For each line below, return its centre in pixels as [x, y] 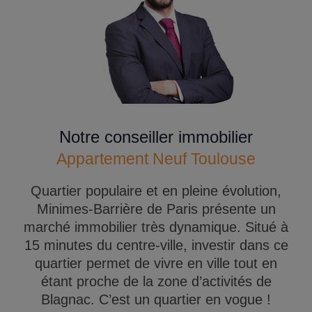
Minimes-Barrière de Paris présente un [156, 209]
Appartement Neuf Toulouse [156, 159]
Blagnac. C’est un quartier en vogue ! [156, 300]
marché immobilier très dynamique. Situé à [156, 227]
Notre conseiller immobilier [156, 137]
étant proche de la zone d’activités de [156, 282]
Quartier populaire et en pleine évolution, [156, 191]
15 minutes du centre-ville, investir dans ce [156, 245]
